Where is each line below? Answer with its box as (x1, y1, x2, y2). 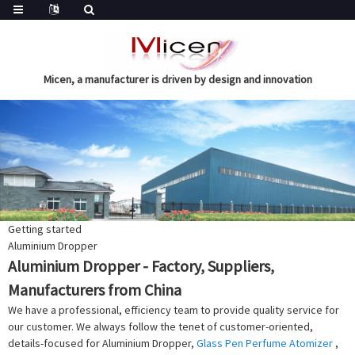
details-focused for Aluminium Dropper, (8, 336, 197, 351)
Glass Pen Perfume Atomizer (197, 336, 333, 351)
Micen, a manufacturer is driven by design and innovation (43, 72, 312, 86)
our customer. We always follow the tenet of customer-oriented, (8, 319, 313, 334)
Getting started (8, 222, 82, 237)
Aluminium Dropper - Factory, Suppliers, (8, 256, 274, 277)
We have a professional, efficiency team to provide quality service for (8, 303, 339, 318)
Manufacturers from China (8, 280, 181, 300)
